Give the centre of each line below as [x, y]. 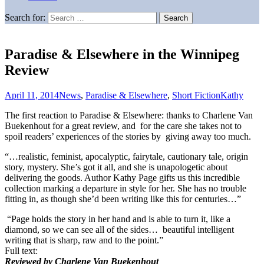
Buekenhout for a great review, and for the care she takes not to [123, 126]
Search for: [25, 17]
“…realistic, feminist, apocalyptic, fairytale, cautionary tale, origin [126, 156]
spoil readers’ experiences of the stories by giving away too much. [128, 136]
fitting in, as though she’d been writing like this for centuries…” [123, 199]
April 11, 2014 [32, 95]
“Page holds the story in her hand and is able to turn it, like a [118, 219]
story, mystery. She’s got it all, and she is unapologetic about [116, 167]
